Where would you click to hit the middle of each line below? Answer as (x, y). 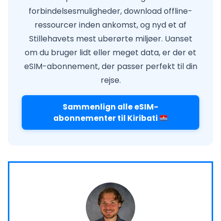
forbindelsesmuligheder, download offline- (110, 11)
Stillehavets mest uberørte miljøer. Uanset (110, 39)
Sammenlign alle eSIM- (110, 107)
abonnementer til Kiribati (106, 118)
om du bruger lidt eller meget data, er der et (110, 53)
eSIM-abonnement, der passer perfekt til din (110, 67)
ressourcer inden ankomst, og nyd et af (110, 25)
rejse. (110, 80)
